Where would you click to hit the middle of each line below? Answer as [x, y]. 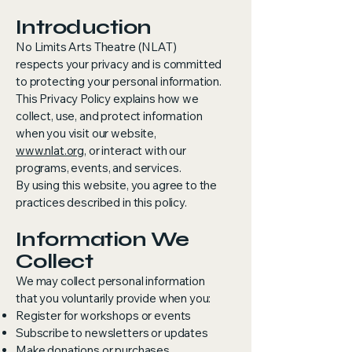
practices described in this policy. [101, 202]
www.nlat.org [50, 150]
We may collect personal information [110, 281]
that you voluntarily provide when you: [114, 298]
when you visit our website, [86, 133]
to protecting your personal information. [119, 81]
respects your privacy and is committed [119, 64]
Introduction [84, 27]
